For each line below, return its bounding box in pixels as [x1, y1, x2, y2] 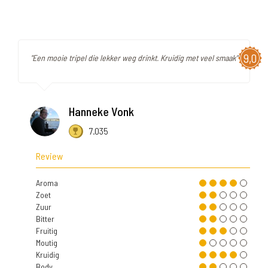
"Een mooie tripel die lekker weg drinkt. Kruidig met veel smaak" [31, 53, 237, 63]
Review [36, 150, 63, 162]
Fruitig [36, 226, 57, 236]
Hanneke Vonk [69, 104, 134, 119]
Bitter [36, 214, 54, 224]
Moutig [36, 237, 57, 248]
